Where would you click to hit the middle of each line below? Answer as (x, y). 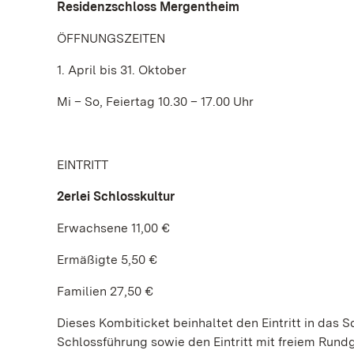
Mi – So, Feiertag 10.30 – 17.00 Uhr (155, 102)
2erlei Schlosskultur (116, 196)
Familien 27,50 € (105, 291)
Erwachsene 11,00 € (113, 228)
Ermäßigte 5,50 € (107, 260)
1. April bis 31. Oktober (122, 70)
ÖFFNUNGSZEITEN (111, 38)
